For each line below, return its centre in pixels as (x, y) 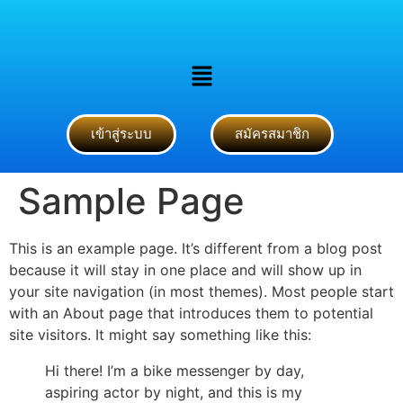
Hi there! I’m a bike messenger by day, (175, 371)
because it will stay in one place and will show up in (185, 270)
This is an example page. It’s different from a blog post (196, 249)
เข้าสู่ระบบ (121, 134)
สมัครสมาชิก (272, 134)
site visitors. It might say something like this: (160, 335)
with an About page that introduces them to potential (191, 313)
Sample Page (131, 201)
